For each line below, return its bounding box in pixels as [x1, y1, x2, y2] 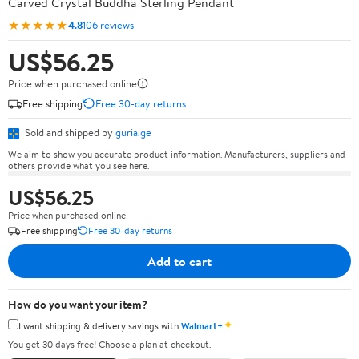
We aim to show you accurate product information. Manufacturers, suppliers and [8, 147, 345, 161]
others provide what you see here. [8, 158, 149, 172]
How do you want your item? [8, 296, 147, 313]
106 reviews [83, 17, 134, 32]
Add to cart [147, 252, 212, 270]
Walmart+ [181, 318, 223, 333]
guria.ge [115, 125, 151, 139]
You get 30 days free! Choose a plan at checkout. [8, 337, 211, 351]
